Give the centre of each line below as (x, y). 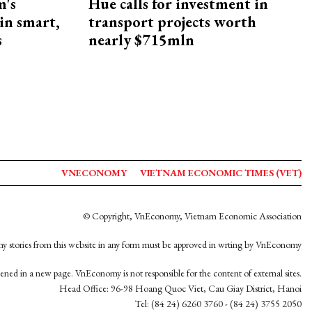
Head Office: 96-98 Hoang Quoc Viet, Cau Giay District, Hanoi (180, 288)
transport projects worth (172, 22)
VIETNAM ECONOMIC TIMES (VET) (221, 173)
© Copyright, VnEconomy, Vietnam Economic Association (192, 216)
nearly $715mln (141, 40)
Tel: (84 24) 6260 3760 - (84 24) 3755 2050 (218, 304)
